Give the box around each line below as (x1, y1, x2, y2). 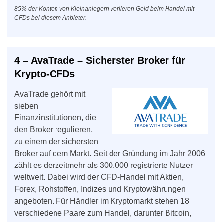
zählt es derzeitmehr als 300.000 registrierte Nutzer (14, 161, 193, 169)
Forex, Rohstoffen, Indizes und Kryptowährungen (14, 184, 186, 193)
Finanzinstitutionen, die (14, 113, 96, 122)
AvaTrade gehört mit (14, 89, 85, 98)
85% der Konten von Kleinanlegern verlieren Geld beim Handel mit (14, 5, 194, 12)
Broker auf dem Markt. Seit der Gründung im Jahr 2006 (14, 149, 205, 158)
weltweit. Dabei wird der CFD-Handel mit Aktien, (14, 172, 184, 181)
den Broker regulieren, (14, 125, 93, 134)
